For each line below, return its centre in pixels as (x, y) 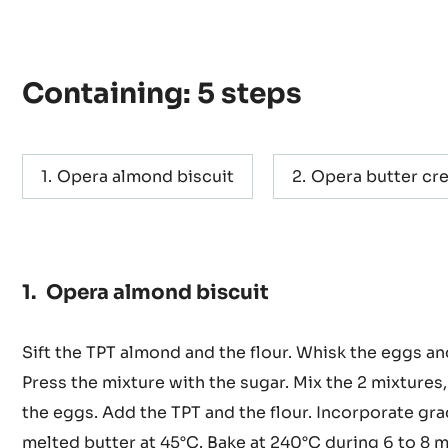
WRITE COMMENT (126, 61)
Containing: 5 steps (162, 181)
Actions (70, 56)
